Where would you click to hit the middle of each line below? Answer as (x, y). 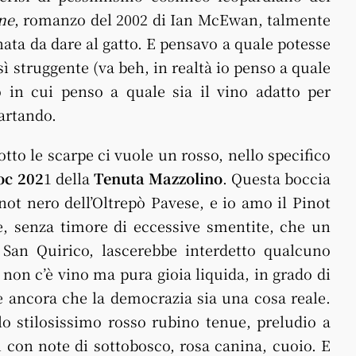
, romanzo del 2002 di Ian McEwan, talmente (172, 19)
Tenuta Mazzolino (158, 178)
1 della (68, 178)
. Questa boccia (277, 178)
